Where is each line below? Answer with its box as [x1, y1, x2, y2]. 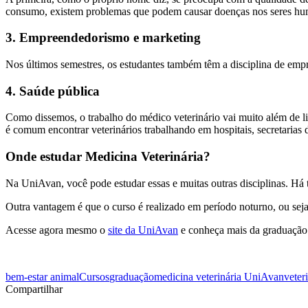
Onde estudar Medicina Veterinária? [5, 149, 210, 164]
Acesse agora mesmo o [5, 223, 108, 236]
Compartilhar [5, 283, 63, 295]
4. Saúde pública [5, 83, 100, 98]
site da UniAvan [108, 223, 178, 236]
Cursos [79, 270, 109, 283]
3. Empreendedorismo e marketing [5, 30, 201, 45]
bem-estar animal [5, 270, 79, 283]
